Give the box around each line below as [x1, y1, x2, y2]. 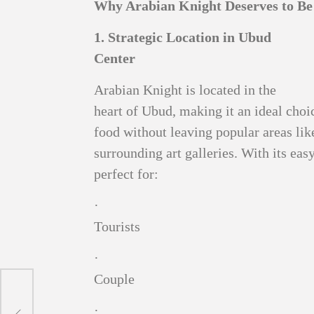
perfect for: [94, 166, 159, 182]
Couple [94, 271, 135, 287]
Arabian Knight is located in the [94, 82, 277, 98]
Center [94, 50, 136, 67]
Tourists [94, 219, 141, 235]
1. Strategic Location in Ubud [94, 29, 272, 46]
